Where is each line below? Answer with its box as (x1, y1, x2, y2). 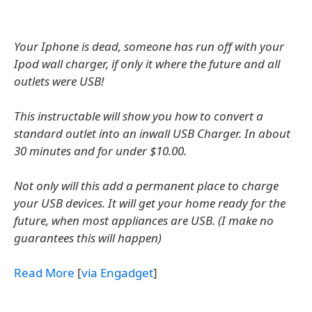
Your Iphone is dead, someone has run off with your (14, 38, 284, 54)
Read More (14, 265, 75, 281)
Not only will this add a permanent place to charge (14, 178, 279, 194)
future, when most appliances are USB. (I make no (14, 212, 274, 228)
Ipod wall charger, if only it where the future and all (14, 56, 280, 72)
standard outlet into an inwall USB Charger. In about (14, 125, 290, 141)
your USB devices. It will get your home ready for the (14, 195, 286, 211)
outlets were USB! (14, 73, 104, 89)
